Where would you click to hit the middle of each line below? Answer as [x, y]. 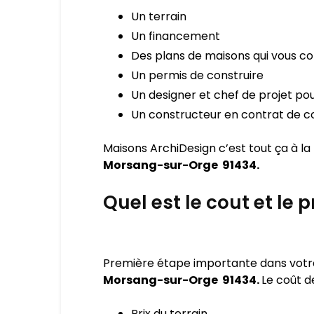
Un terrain [159, 16]
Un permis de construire [197, 75]
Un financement [176, 36]
